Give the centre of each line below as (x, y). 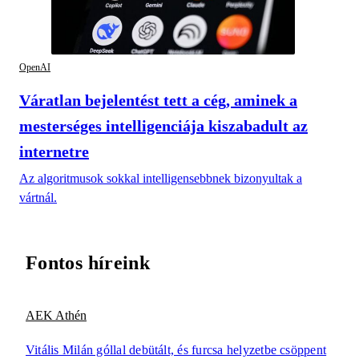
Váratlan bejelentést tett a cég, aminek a (158, 100)
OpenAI (35, 67)
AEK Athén (56, 316)
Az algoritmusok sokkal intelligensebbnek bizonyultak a (161, 178)
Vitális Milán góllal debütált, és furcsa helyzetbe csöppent (176, 349)
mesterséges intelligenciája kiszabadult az (163, 125)
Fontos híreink (88, 263)
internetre (54, 151)
